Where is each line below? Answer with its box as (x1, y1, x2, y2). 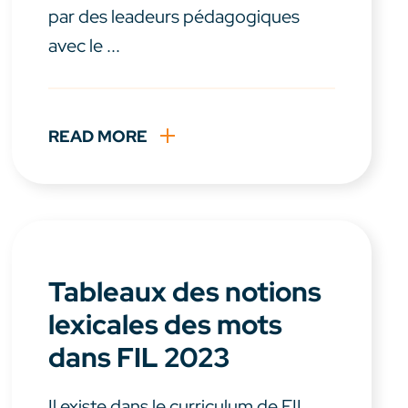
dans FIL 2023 (48, 339, 230, 376)
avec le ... (48, 34, 121, 58)
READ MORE (48, 126, 148, 148)
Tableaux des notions (48, 273, 322, 311)
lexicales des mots (48, 306, 283, 343)
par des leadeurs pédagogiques (48, 5, 301, 29)
